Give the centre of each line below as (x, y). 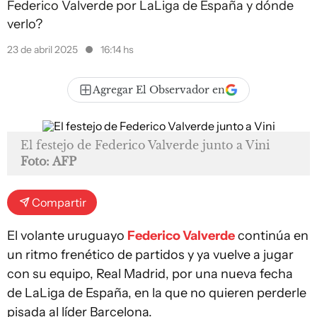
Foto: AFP (48, 161)
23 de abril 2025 (44, 50)
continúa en (272, 236)
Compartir (59, 202)
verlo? (25, 24)
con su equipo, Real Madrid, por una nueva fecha (150, 274)
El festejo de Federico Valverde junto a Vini (145, 145)
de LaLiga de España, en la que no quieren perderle (157, 293)
